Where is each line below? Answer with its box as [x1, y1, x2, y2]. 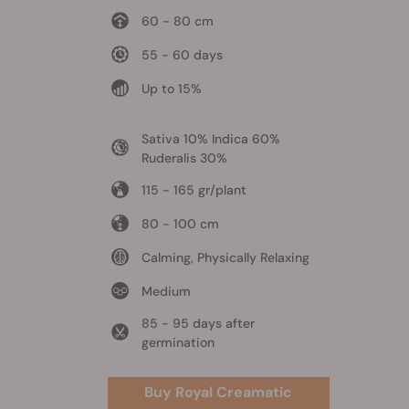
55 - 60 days [141, 47, 223, 64]
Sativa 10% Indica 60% [141, 131, 280, 148]
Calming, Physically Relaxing [141, 249, 309, 267]
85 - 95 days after [141, 315, 255, 332]
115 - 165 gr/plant [141, 182, 246, 199]
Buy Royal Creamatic [144, 383, 292, 403]
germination [141, 334, 215, 351]
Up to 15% [141, 80, 202, 98]
